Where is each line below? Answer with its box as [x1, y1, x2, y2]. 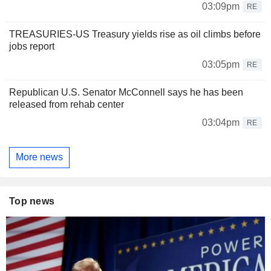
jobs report [9, 41, 54, 51]
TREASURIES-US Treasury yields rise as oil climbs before [9, 28, 261, 39]
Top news [9, 195, 55, 206]
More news [16, 152, 63, 163]
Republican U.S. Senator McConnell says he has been [9, 87, 243, 97]
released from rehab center [9, 99, 124, 109]
